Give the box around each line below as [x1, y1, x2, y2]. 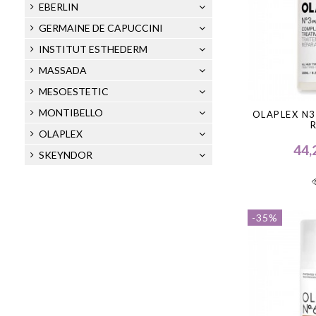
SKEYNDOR [38, 148, 92, 161]
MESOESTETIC [38, 85, 109, 97]
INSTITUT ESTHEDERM [38, 42, 147, 55]
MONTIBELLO [38, 106, 103, 119]
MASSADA [38, 63, 87, 76]
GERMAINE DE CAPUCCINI [38, 21, 163, 34]
